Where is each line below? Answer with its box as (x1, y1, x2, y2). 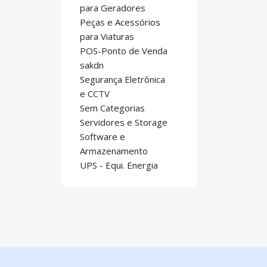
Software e (80, 131, 125, 142)
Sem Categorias (80, 102, 145, 114)
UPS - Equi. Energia (80, 159, 158, 171)
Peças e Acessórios (80, 16, 160, 28)
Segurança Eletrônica (80, 73, 165, 85)
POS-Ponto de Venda (80, 45, 167, 57)
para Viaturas (80, 30, 134, 42)
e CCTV (80, 88, 110, 100)
